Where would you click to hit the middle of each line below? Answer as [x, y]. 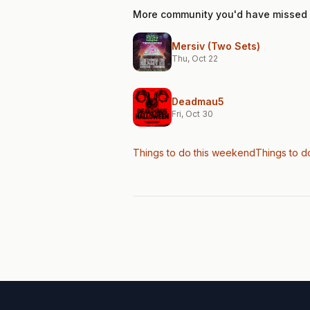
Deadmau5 [198, 101]
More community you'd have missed [220, 14]
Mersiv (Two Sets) [216, 46]
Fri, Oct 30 [192, 114]
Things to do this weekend [194, 153]
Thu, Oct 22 [195, 58]
